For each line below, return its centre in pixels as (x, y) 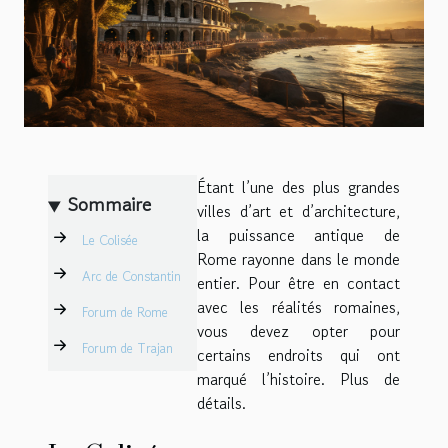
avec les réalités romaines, (298, 307)
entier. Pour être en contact (298, 283)
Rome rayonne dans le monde (298, 259)
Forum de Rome (125, 312)
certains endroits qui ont (298, 355)
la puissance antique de (298, 235)
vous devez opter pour (298, 331)
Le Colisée (110, 240)
